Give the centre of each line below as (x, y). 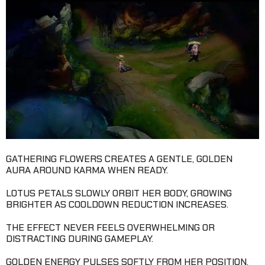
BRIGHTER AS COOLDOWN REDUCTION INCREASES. (117, 204)
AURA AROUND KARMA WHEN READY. (87, 170)
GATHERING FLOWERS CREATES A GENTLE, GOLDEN (119, 159)
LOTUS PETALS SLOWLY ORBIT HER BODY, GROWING (119, 193)
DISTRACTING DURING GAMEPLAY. (80, 238)
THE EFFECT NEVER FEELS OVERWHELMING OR (110, 227)
